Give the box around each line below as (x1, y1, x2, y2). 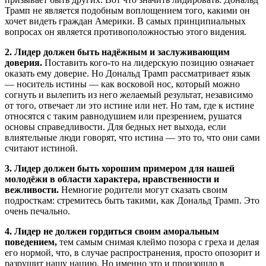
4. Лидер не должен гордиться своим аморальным (5, 226, 219, 237)
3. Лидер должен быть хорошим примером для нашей (5, 163, 235, 174)
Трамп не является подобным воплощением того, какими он (5, 5, 250, 16)
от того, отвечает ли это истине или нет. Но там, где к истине (5, 100, 254, 111)
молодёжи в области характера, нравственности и (5, 174, 219, 185)
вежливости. (5, 185, 59, 195)
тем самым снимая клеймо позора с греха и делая (57, 237, 259, 248)
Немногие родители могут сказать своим (59, 185, 227, 195)
